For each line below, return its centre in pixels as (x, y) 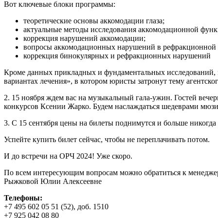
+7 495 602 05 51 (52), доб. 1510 (56, 206)
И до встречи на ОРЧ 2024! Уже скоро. (68, 156)
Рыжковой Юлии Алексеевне (53, 181)
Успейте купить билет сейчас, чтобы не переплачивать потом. (107, 139)
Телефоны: (23, 198)
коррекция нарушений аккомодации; (84, 38)
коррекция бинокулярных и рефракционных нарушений (117, 55)
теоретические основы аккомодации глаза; (94, 20)
